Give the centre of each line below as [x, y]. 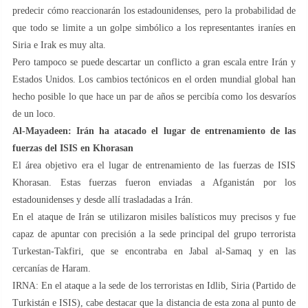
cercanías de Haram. [52, 268]
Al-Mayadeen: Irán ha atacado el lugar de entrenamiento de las [154, 131]
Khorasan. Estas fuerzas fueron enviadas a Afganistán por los [154, 182]
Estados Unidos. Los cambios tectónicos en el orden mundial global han [154, 79]
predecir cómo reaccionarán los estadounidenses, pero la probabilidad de [154, 10]
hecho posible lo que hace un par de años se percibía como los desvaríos [154, 96]
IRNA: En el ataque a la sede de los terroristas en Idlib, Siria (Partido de [154, 285]
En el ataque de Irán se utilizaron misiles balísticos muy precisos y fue [154, 217]
